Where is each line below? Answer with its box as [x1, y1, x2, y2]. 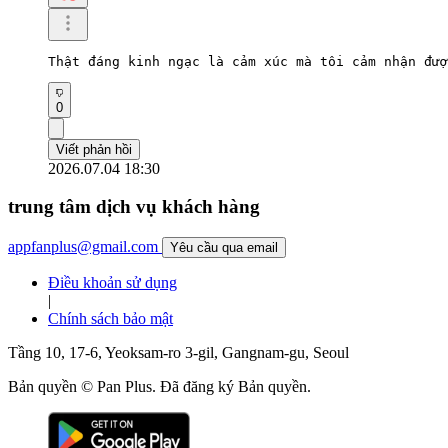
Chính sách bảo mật [48, 310, 173, 328]
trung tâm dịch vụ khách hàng [8, 196, 260, 218]
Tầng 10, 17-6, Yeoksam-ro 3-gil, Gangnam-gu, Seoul [8, 344, 349, 362]
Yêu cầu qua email [170, 240, 278, 256]
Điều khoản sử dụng [48, 274, 177, 292]
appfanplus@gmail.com [8, 238, 158, 256]
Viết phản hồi [56, 141, 132, 157]
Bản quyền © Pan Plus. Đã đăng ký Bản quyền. [8, 378, 311, 396]
